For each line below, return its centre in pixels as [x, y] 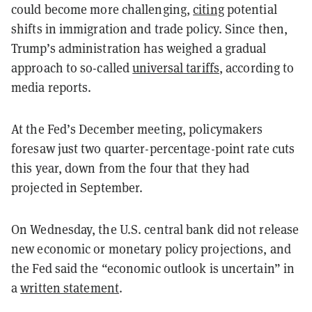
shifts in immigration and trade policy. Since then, [150, 29]
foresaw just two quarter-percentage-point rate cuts [153, 148]
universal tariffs [176, 68]
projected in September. [77, 187]
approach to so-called [72, 68]
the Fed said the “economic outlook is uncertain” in [153, 268]
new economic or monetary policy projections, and [151, 249]
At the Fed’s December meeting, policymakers [137, 129]
